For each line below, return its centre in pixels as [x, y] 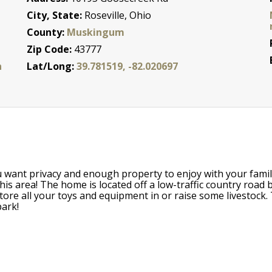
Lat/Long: [52, 66]
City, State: [56, 15]
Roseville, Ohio [118, 15]
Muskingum [96, 32]
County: [47, 32]
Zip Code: [51, 49]
